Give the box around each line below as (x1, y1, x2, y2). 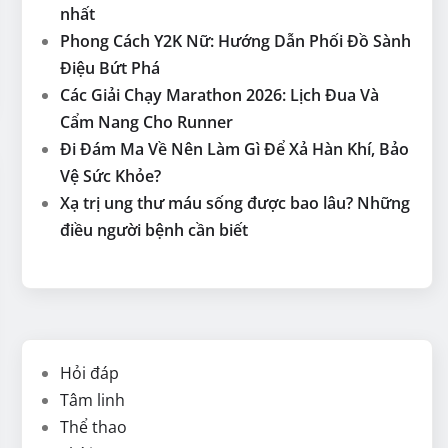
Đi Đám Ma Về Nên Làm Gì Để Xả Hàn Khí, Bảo (60, 138, 409, 160)
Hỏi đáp (60, 362, 119, 384)
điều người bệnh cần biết (60, 219, 248, 241)
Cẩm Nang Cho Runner (60, 111, 233, 133)
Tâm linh (60, 389, 125, 411)
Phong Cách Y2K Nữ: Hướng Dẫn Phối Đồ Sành (60, 30, 411, 52)
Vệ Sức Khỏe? (60, 165, 161, 187)
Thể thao (60, 416, 127, 438)
